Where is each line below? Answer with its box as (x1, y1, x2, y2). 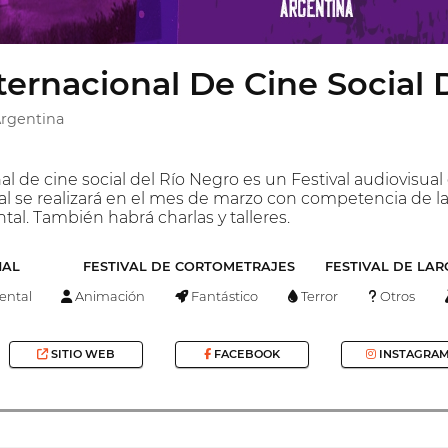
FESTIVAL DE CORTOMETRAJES (82, 259, 295, 275)
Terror (298, 287, 339, 304)
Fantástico (188, 287, 259, 304)
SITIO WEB (48, 347, 116, 362)
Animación (72, 287, 146, 304)
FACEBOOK (210, 347, 280, 362)
